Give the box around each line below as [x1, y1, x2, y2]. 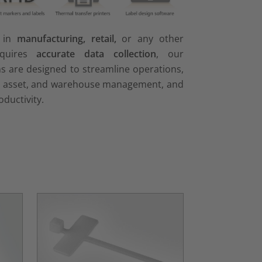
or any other [122, 32, 184, 45]
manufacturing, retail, [16, 32, 122, 45]
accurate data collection [36, 47, 157, 60]
